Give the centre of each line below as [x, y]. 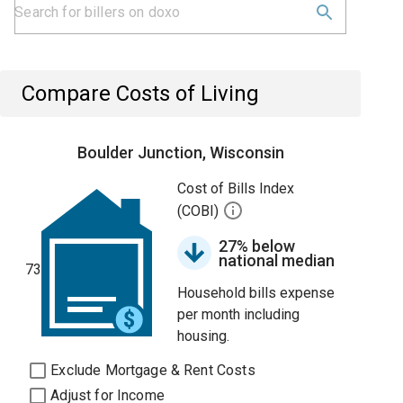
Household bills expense [256, 293]
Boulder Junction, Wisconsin [180, 152]
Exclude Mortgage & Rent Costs [153, 370]
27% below [257, 246]
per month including [239, 314]
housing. [204, 336]
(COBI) [200, 211]
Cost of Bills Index [236, 188]
